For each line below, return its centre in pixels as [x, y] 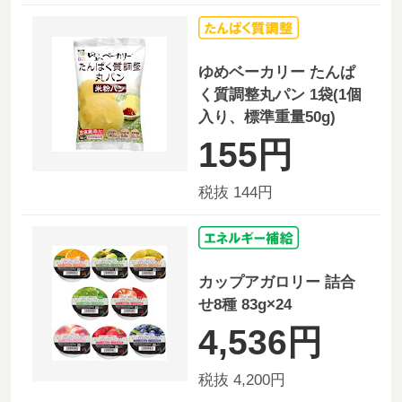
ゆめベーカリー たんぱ [276, 73]
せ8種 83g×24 [245, 305]
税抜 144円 [235, 193]
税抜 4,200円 [241, 380]
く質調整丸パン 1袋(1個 [280, 95]
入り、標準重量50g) [267, 118]
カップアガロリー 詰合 [276, 283]
